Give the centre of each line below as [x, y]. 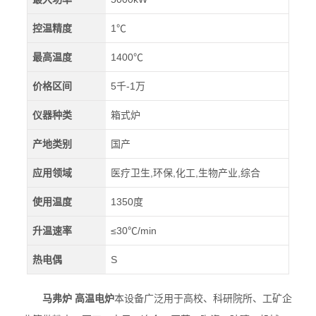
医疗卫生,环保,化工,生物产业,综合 [186, 173]
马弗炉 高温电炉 [79, 299]
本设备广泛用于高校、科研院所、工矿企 [203, 299]
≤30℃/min [134, 231]
